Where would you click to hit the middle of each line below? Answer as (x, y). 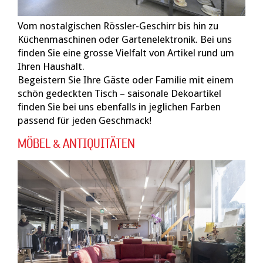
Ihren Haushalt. (51, 66)
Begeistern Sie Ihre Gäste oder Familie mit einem (126, 80)
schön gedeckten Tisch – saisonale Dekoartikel (119, 93)
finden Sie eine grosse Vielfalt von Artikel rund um (126, 53)
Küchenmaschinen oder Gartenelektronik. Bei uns (125, 39)
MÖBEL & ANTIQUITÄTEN (76, 144)
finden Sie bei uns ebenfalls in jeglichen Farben (119, 107)
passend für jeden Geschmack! (85, 120)
